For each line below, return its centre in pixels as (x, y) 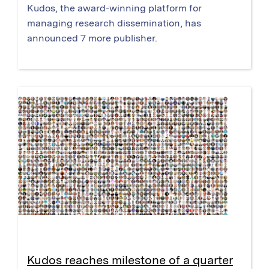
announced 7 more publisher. (92, 38)
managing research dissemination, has (114, 23)
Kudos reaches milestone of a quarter (130, 260)
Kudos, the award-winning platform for (114, 8)
